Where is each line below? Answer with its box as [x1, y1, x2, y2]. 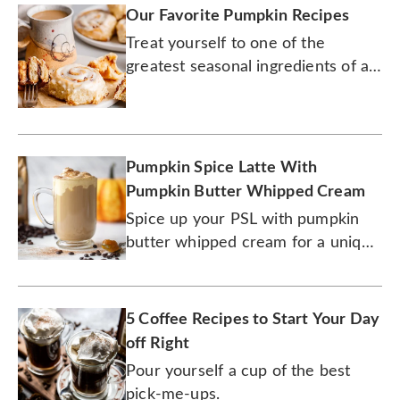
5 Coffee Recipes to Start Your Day [126, 311, 380, 328]
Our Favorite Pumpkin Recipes [126, 7, 350, 24]
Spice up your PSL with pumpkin [126, 211, 360, 228]
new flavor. [126, 257, 205, 274]
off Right [126, 335, 190, 352]
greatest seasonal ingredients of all [126, 58, 377, 75]
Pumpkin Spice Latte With [126, 159, 318, 176]
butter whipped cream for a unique [126, 234, 379, 251]
